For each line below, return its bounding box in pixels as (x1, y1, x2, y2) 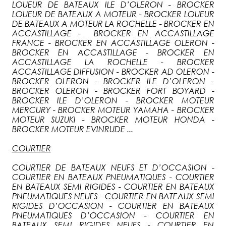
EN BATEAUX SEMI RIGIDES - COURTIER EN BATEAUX (12, 182, 214, 191)
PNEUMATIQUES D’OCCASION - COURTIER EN (12, 210, 214, 220)
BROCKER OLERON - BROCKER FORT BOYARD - (12, 86, 214, 95)
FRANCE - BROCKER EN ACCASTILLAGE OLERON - (12, 38, 214, 47)
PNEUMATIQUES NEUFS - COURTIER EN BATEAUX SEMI (12, 191, 214, 201)
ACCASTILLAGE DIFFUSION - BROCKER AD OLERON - (12, 67, 214, 76)
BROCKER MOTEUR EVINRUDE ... (12, 124, 133, 134)
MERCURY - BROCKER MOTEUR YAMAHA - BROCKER (12, 105, 214, 115)
